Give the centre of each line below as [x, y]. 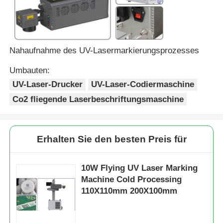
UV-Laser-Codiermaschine [143, 84]
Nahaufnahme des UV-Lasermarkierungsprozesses [105, 50]
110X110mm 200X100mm [129, 191]
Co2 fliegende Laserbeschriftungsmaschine [98, 99]
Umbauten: [30, 70]
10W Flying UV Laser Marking [140, 168]
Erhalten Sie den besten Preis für [111, 139]
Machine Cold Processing [132, 180]
